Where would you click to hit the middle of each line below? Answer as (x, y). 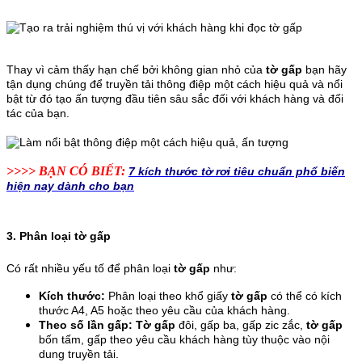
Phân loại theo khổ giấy (166, 296)
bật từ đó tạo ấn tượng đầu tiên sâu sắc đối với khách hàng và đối (175, 98)
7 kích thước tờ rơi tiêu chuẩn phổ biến (237, 171)
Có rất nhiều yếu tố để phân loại (90, 269)
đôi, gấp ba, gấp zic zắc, (241, 325)
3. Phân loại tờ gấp (59, 236)
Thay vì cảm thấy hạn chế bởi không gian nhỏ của (136, 69)
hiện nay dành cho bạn (70, 185)
